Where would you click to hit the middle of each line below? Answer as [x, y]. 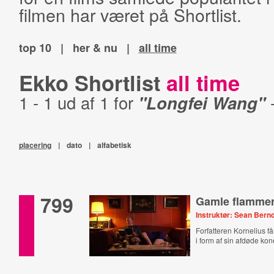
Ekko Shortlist [92, 83]
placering [35, 145]
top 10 [35, 48]
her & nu [95, 48]
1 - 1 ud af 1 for [78, 102]
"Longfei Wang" [202, 102]
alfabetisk [114, 145]
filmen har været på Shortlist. [130, 14]
